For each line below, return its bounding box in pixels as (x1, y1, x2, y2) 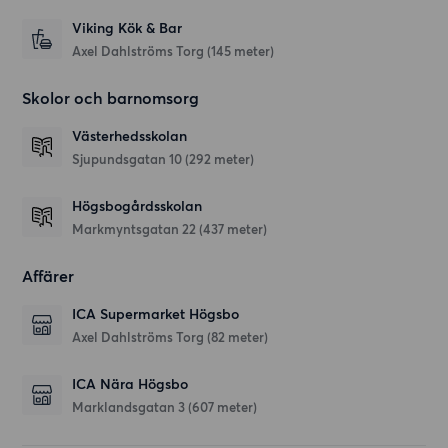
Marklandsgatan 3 (72, 399, 189, 416)
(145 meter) (207, 43, 275, 60)
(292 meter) (185, 151, 255, 168)
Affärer (22, 266, 75, 287)
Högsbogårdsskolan (72, 198, 203, 216)
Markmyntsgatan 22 (72, 221, 200, 238)
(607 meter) (188, 399, 258, 416)
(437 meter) (199, 221, 268, 238)
